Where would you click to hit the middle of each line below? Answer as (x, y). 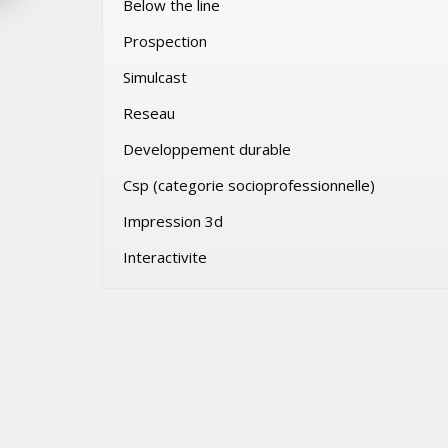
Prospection (165, 41)
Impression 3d (173, 221)
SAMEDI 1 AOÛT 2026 (285, 21)
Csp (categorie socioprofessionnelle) (249, 185)
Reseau (149, 113)
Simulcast (155, 77)
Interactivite (165, 257)
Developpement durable (207, 149)
